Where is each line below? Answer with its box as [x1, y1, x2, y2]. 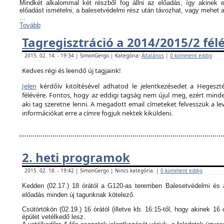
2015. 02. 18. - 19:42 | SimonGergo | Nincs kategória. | [24, 167, 160, 174]
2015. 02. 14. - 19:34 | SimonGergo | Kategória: [24, 52, 141, 59]
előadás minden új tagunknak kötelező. [22, 191, 135, 198]
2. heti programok [22, 149, 130, 165]
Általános [141, 52, 164, 59]
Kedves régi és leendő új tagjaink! [22, 66, 121, 75]
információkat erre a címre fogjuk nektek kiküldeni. [22, 108, 172, 117]
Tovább [19, 21, 40, 29]
